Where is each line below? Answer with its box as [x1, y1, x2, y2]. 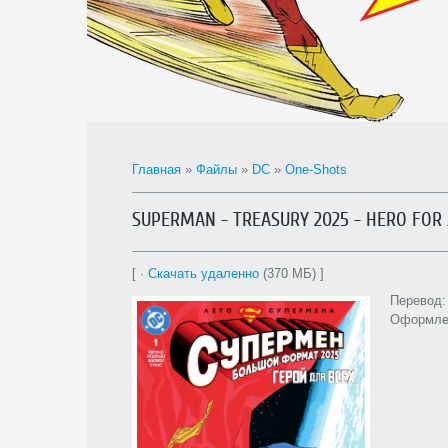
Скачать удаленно [148, 266, 259, 281]
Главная [132, 162, 181, 177]
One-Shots [285, 162, 347, 177]
